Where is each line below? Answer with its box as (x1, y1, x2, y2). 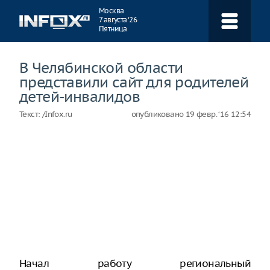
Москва (99, 6, 124, 15)
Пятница (99, 24, 127, 33)
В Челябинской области (19, 58, 183, 77)
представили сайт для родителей (19, 73, 248, 91)
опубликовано (131, 109, 186, 119)
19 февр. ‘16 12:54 (185, 109, 251, 119)
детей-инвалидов (19, 87, 140, 105)
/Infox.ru (42, 109, 72, 119)
